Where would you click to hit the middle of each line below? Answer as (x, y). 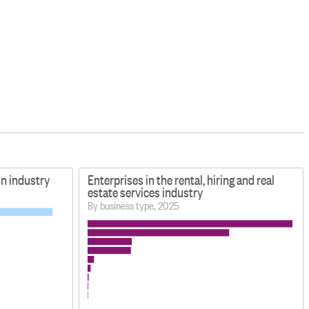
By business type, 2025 (134, 205)
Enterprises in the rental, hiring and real (181, 180)
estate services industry (146, 192)
